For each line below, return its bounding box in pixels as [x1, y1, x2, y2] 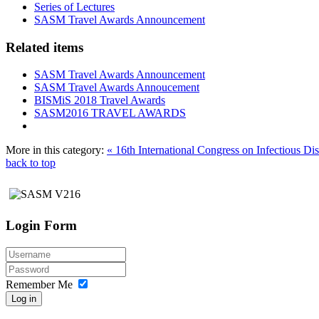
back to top [6, 157, 56, 169]
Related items [6, 39, 83, 55]
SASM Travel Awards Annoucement [34, 81, 199, 94]
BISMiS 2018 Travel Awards [34, 94, 165, 107]
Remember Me [6, 278, 73, 291]
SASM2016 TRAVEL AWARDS [34, 107, 186, 120]
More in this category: [6, 144, 104, 157]
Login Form [6, 218, 77, 234]
